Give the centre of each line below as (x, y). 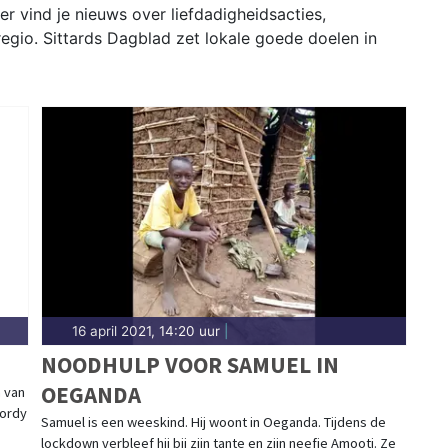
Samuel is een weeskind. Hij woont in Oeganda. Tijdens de (213, 422)
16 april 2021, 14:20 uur (145, 331)
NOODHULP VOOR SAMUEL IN (189, 365)
